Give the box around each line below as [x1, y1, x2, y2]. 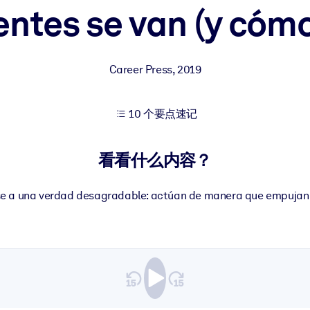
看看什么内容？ [98, 150, 212, 171]
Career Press [109, 63, 172, 76]
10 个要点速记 [129, 107, 198, 120]
